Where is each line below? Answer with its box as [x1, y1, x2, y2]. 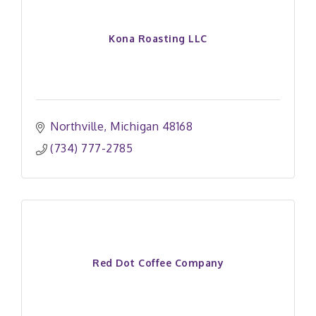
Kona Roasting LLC [109, 32, 207, 44]
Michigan [110, 119, 159, 133]
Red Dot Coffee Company [92, 256, 224, 269]
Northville [50, 119, 104, 133]
